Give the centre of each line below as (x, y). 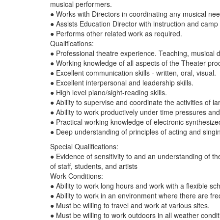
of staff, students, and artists (94, 166)
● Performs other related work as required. (117, 33)
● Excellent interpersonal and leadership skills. (123, 82)
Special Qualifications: (85, 146)
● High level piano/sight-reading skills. (110, 92)
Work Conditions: (78, 176)
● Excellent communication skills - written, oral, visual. (134, 73)
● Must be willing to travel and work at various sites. (131, 205)
